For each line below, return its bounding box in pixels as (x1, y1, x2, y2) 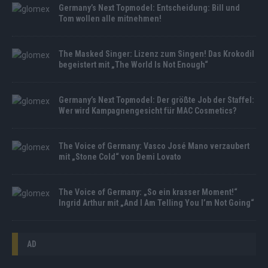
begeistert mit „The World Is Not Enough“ (59, 60, 208, 70)
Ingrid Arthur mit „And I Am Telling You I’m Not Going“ (59, 198, 254, 208)
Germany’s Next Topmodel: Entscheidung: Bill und (59, 3, 240, 13)
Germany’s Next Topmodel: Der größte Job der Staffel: (59, 95, 254, 105)
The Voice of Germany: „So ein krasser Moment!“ (59, 187, 237, 197)
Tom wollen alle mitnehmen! (59, 14, 162, 24)
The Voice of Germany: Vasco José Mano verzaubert (59, 141, 249, 151)
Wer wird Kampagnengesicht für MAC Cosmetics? (59, 106, 236, 116)
